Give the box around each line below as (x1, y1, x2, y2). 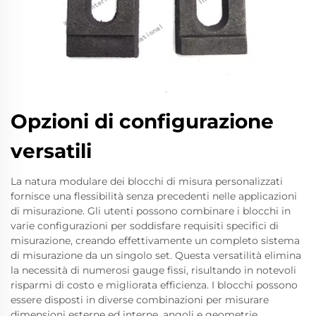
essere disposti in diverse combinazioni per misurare (11, 293, 269, 306)
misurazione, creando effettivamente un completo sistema (11, 233, 300, 247)
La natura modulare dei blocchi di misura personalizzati (11, 174, 283, 188)
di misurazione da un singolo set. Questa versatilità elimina (11, 248, 301, 262)
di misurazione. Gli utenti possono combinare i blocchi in (11, 204, 291, 217)
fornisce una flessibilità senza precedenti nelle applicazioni (11, 189, 297, 202)
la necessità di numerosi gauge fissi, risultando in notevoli (11, 263, 296, 276)
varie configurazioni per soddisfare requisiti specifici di (11, 219, 279, 232)
